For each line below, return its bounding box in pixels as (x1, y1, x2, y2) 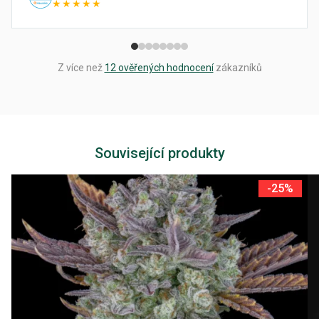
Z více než (57, 62, 105, 73)
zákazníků (213, 62, 262, 73)
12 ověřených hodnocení (104, 62, 214, 73)
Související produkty (94, 145, 225, 162)
